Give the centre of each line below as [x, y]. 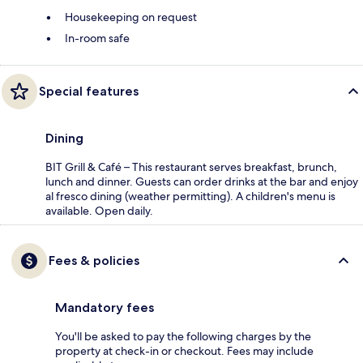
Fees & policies [94, 261]
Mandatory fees [105, 308]
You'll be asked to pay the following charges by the [183, 337]
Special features [89, 92]
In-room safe [97, 38]
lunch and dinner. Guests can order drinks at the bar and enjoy [202, 182]
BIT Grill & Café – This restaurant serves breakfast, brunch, [191, 167]
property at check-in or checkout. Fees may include [184, 351]
